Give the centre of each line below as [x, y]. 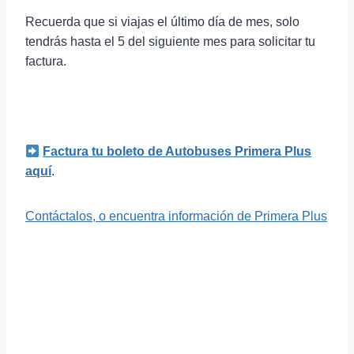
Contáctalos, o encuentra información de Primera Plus [176, 216]
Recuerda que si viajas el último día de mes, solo [162, 22]
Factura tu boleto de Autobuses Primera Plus [177, 151]
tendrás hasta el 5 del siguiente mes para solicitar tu [170, 41]
